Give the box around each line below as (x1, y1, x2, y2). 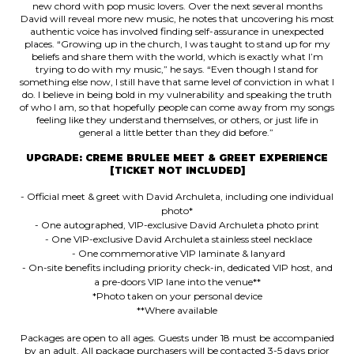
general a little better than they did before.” (78, 126, 276, 138)
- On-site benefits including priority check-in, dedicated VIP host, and (21, 262, 333, 273)
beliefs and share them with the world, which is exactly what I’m (31, 51, 323, 62)
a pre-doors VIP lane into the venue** (93, 276, 261, 288)
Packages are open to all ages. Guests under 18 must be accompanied (20, 332, 334, 344)
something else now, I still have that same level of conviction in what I (20, 76, 334, 88)
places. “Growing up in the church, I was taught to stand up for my (24, 38, 330, 50)
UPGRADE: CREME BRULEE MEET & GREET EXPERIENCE (26, 152, 328, 164)
